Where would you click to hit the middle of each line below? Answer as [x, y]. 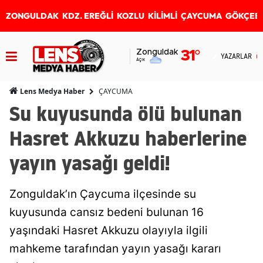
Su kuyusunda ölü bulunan [126, 114]
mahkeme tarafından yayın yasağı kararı [115, 249]
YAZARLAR [236, 56]
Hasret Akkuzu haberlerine [128, 138]
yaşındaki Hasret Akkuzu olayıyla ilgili [109, 230]
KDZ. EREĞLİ [88, 16]
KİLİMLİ [163, 16]
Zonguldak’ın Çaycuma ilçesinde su [103, 194]
